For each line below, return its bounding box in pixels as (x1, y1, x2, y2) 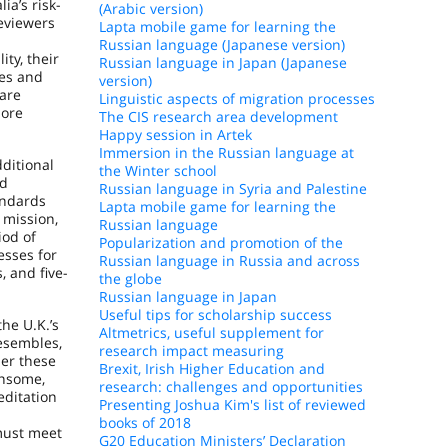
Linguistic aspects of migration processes (98, 89, 375, 108)
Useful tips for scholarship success (98, 305, 332, 324)
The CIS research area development (98, 107, 338, 126)
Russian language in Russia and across (98, 251, 360, 270)
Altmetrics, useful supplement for (98, 323, 324, 342)
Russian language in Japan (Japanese (98, 53, 347, 72)
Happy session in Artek (98, 125, 252, 144)
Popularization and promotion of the (98, 233, 343, 252)
